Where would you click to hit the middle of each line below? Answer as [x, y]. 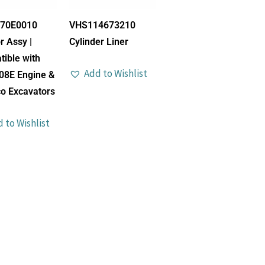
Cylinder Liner [99, 41]
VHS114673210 [102, 25]
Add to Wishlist [116, 73]
